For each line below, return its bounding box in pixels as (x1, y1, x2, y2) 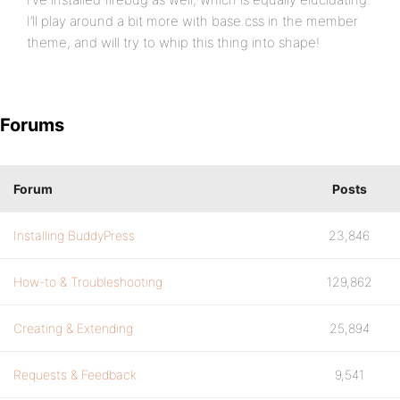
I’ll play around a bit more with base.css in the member (27, 12, 358, 29)
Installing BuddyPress (13, 228, 135, 243)
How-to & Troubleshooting (13, 274, 162, 289)
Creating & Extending (13, 321, 133, 336)
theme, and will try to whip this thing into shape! (27, 34, 320, 51)
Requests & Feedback (13, 367, 137, 382)
